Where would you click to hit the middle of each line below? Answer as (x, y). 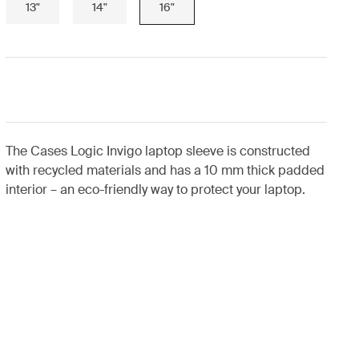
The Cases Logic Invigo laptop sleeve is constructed (157, 151)
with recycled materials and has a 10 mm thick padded (165, 170)
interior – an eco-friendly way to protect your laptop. (155, 190)
